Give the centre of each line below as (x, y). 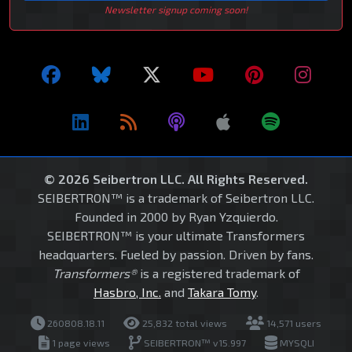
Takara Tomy (222, 292)
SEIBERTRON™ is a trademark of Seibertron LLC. (176, 198)
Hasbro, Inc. (127, 292)
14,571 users (293, 323)
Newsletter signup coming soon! (176, 10)
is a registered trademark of (218, 273)
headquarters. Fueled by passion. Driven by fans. (176, 255)
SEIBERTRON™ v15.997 (193, 343)
